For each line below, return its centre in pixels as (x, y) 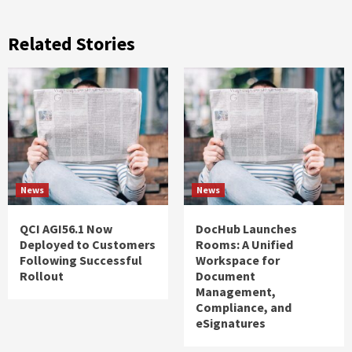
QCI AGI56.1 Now (66, 228)
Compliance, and (244, 307)
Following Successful (81, 260)
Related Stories (71, 43)
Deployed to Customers (88, 244)
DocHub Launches (246, 228)
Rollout (42, 275)
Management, (236, 291)
